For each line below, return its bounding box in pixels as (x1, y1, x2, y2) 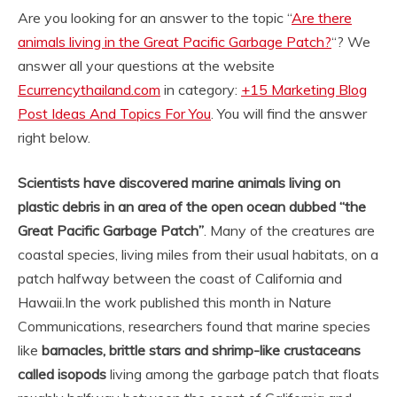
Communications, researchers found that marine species (18, 317, 370, 335)
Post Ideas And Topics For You (18, 105, 211, 122)
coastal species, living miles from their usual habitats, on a (18, 245, 378, 263)
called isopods (18, 365, 106, 383)
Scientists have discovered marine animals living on (18, 174, 340, 191)
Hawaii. (18, 293, 65, 311)
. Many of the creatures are (204, 222, 375, 239)
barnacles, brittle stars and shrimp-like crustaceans (42, 341, 361, 359)
